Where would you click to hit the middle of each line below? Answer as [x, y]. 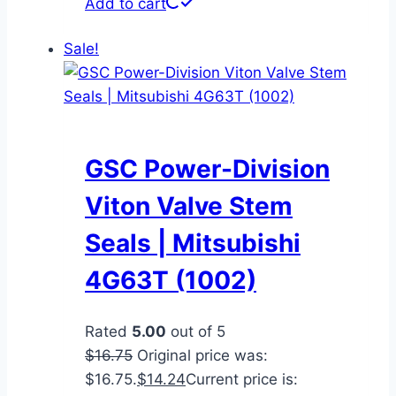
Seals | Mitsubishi [193, 244]
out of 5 [196, 331]
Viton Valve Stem [189, 206]
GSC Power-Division [207, 169]
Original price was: [202, 355]
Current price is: [242, 379]
